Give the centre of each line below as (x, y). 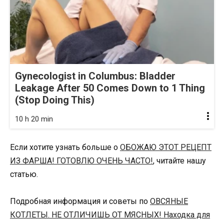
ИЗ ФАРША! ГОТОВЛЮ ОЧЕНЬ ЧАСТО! (81, 160)
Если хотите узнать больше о (65, 147)
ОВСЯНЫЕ (169, 201)
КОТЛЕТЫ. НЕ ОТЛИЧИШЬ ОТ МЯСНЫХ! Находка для (110, 214)
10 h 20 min (34, 119)
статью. (24, 174)
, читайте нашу (179, 160)
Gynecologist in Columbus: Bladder (95, 76)
